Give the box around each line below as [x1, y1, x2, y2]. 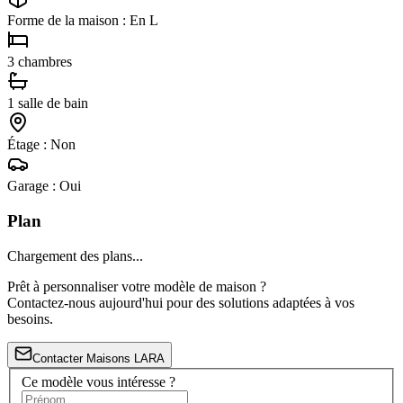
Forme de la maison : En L [7, 13, 158, 29]
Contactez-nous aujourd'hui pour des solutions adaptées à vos [7, 294, 354, 310]
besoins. [7, 310, 53, 327]
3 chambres [7, 54, 72, 70]
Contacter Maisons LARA [32, 351, 165, 365]
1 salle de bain [7, 95, 88, 112]
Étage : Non [7, 137, 76, 153]
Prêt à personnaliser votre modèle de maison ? [7, 278, 266, 294]
